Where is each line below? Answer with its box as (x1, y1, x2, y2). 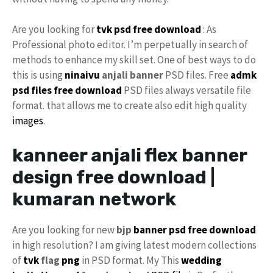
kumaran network (12, 188, 176, 210)
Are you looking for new (12, 222, 116, 236)
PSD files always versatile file (122, 83, 251, 97)
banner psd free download (133, 222, 256, 236)
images (12, 114, 43, 127)
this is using (12, 68, 65, 82)
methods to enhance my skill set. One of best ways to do (12, 53, 256, 66)
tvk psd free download (96, 23, 201, 36)
